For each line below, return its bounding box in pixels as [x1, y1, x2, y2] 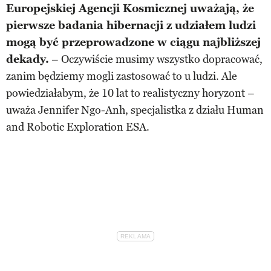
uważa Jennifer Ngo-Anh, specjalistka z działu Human [6, 103, 264, 117]
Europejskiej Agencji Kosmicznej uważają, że [6, 1, 254, 15]
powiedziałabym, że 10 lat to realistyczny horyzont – [6, 86, 255, 100]
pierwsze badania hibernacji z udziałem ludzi [6, 18, 256, 32]
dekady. [6, 52, 49, 66]
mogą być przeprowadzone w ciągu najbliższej [6, 35, 261, 49]
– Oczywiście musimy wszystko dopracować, [49, 52, 263, 66]
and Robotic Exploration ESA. [6, 120, 149, 134]
